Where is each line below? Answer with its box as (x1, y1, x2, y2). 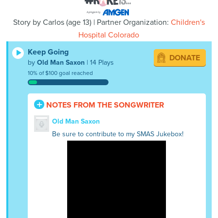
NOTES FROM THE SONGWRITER (44, 100, 164, 110)
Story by (13, 18, 43, 28)
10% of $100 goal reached (28, 69, 93, 76)
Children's (170, 18, 205, 28)
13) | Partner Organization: (80, 18, 171, 28)
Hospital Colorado (78, 30, 140, 40)
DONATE (169, 53, 200, 63)
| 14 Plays (87, 58, 114, 67)
